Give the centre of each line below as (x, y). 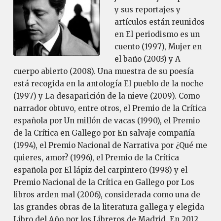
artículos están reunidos (159, 22)
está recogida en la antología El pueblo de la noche (108, 84)
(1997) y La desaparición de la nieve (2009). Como (106, 96)
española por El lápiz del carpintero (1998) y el (100, 170)
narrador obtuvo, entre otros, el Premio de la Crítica (110, 108)
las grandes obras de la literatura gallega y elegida (109, 207)
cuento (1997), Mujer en (158, 47)
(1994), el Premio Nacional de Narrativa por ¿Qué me (110, 145)
